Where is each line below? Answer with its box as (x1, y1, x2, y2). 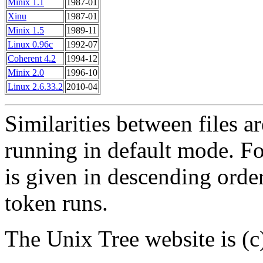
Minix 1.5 (8, 25, 44, 36)
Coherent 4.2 (8, 53, 56, 64)
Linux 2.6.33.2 (8, 82, 63, 92)
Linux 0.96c (8, 39, 53, 50)
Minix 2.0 (8, 68, 44, 78)
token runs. (5, 190, 108, 216)
